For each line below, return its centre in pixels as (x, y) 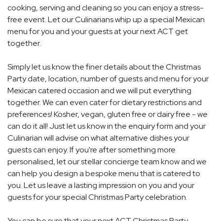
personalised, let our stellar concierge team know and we (107, 162)
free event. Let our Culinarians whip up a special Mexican (106, 20)
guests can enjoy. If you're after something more (92, 150)
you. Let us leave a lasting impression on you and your (101, 185)
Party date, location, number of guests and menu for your (108, 79)
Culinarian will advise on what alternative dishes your (98, 138)
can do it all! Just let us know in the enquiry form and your (107, 126)
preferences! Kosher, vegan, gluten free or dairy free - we (108, 114)
